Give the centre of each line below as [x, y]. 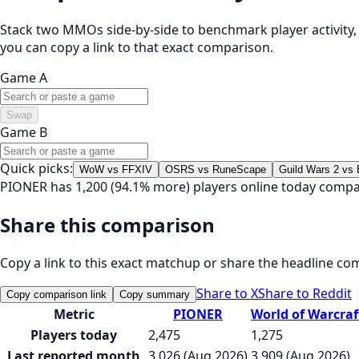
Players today [74, 335]
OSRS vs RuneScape [216, 169]
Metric [74, 314]
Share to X [227, 293]
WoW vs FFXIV [116, 169]
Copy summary [155, 294]
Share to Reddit [305, 293]
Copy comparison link [56, 294]
